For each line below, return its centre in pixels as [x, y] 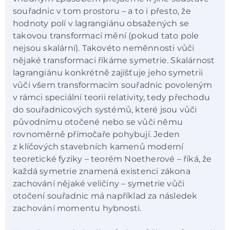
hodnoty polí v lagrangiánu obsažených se [101, 24]
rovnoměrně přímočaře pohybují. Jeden [97, 135]
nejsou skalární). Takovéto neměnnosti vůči [104, 48]
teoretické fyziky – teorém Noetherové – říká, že [112, 159]
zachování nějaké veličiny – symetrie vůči [99, 184]
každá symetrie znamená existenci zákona [102, 171]
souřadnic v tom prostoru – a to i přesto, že [102, 11]
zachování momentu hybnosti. [78, 208]
